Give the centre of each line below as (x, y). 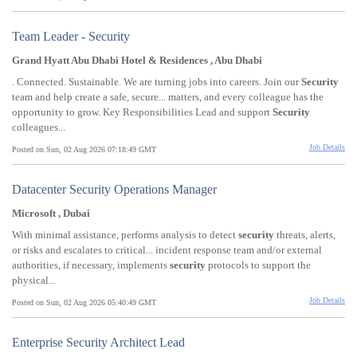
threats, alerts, (305, 235)
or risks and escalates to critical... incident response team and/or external (167, 250)
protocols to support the (258, 265)
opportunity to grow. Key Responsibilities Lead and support (142, 112)
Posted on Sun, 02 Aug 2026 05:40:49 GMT (84, 303)
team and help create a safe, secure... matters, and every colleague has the (168, 97)
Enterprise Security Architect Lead (98, 343)
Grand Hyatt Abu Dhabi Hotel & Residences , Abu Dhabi (137, 61)
